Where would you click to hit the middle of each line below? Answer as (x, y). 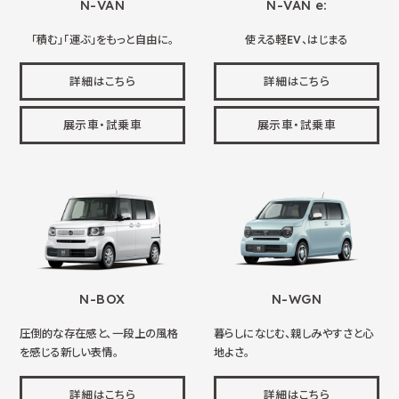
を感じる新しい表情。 (69, 353)
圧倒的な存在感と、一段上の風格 (99, 334)
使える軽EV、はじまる (297, 39)
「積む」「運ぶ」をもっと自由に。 (102, 39)
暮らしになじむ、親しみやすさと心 (293, 334)
